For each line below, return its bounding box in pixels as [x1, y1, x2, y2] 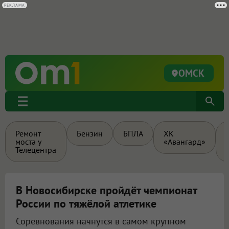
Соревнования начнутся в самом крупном [16, 215, 186, 227]
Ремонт [15, 128, 41, 139]
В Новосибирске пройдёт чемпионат [16, 183, 197, 197]
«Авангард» [164, 136, 205, 147]
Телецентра [15, 145, 56, 155]
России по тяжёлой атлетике [16, 196, 156, 211]
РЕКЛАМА [4, 3, 25, 8]
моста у [15, 136, 41, 147]
